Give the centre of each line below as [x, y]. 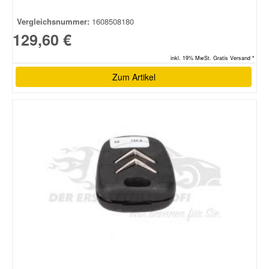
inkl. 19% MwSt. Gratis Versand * [213, 58]
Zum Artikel [134, 77]
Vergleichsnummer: [53, 22]
